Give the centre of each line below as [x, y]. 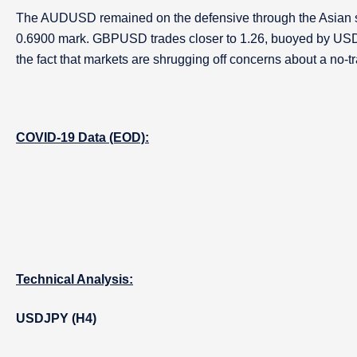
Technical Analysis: [75, 279]
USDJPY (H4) [56, 318]
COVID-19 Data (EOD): [82, 137]
